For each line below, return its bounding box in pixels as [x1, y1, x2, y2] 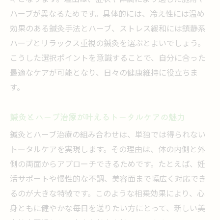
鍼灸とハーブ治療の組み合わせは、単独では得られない [10, 129, 206, 142]
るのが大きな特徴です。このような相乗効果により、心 [10, 188, 205, 201]
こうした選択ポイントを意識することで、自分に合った [10, 52, 206, 65]
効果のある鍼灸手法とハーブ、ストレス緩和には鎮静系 [10, 23, 206, 36]
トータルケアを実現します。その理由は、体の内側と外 [10, 143, 205, 157]
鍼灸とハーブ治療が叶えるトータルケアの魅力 [10, 110, 185, 123]
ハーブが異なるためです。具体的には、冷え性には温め [10, 8, 205, 21]
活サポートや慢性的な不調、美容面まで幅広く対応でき [10, 173, 206, 186]
